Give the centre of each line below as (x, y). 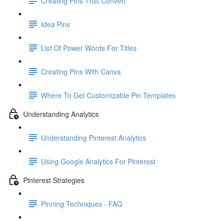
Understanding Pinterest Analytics (93, 137)
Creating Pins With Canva (81, 71)
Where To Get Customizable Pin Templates (108, 95)
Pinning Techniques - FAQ (82, 203)
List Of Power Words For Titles (89, 48)
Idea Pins (55, 24)
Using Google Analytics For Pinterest (98, 161)
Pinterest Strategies (54, 180)
